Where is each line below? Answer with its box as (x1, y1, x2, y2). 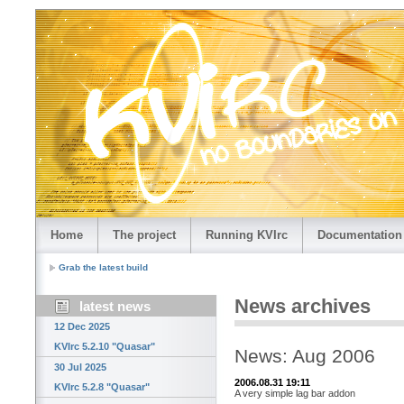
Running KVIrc (206, 228, 288, 242)
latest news (79, 298, 151, 315)
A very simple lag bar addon (234, 387, 355, 399)
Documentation (317, 228, 402, 242)
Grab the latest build (59, 262, 148, 273)
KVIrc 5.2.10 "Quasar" (54, 341, 155, 353)
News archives (234, 295, 371, 318)
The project (113, 228, 176, 242)
